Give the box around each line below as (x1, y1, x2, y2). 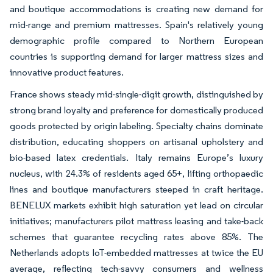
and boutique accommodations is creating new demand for (10, 2, 263, 15)
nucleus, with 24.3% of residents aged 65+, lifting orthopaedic (10, 167, 263, 179)
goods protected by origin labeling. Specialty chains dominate (10, 119, 263, 132)
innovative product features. (10, 66, 124, 78)
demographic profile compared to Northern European (10, 34, 263, 46)
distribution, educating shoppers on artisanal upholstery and (10, 135, 263, 147)
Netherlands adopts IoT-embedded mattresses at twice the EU (10, 246, 263, 258)
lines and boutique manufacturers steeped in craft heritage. (10, 183, 263, 195)
